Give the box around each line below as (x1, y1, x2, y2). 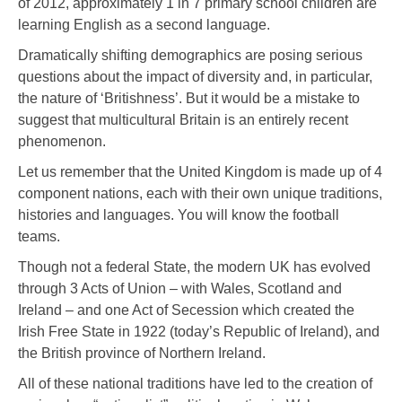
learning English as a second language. (18, 17, 270, 33)
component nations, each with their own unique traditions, (18, 186, 382, 202)
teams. (18, 229, 60, 245)
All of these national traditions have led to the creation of (18, 376, 372, 392)
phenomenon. (18, 134, 106, 150)
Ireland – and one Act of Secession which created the (18, 302, 354, 319)
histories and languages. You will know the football (18, 207, 339, 223)
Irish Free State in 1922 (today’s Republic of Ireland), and (18, 324, 380, 340)
